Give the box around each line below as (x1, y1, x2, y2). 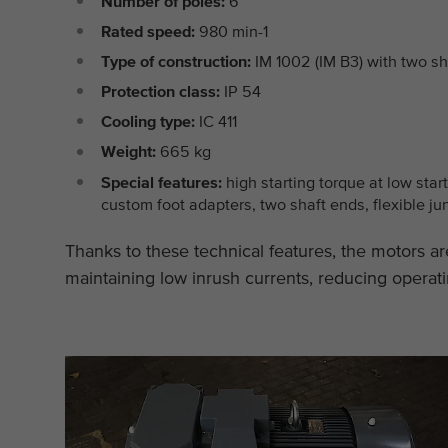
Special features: (101, 172, 223, 191)
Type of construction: (101, 52, 252, 71)
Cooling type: (101, 112, 196, 131)
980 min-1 (195, 22, 269, 41)
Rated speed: (101, 22, 196, 41)
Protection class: (101, 82, 221, 101)
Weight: (101, 142, 157, 161)
